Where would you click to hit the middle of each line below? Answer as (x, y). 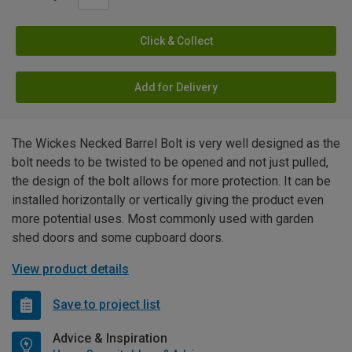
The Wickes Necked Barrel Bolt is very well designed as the (176, 143)
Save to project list (106, 305)
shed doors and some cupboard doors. (118, 237)
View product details (70, 269)
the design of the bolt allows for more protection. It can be (171, 181)
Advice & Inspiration (110, 338)
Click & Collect (176, 40)
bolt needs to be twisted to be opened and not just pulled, (170, 162)
